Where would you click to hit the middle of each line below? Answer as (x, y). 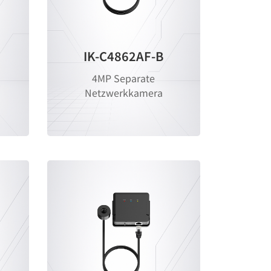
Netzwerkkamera (123, 93)
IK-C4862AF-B (124, 56)
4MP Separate (124, 78)
